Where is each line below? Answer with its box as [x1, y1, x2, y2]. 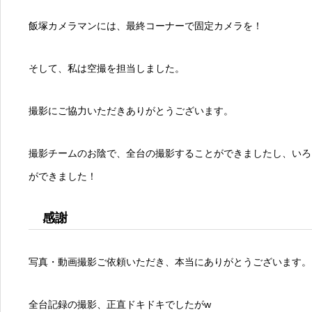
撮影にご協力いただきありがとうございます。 [29, 105, 233, 116]
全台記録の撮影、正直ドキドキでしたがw [29, 299, 211, 310]
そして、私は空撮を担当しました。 [29, 63, 185, 74]
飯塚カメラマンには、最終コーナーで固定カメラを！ [29, 20, 263, 31]
